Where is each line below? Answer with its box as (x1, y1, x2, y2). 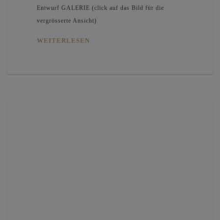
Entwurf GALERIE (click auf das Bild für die (37, 4, 164, 11)
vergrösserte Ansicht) (37, 17, 97, 24)
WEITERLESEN (37, 36, 90, 44)
